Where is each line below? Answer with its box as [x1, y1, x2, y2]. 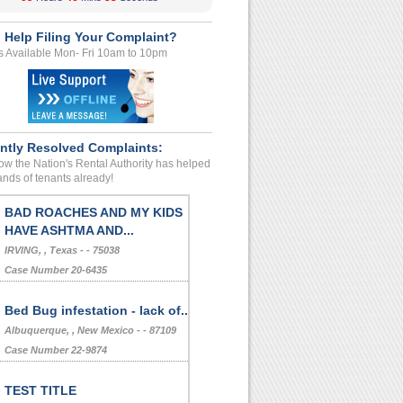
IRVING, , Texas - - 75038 [4, 245, 120, 255]
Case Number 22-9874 [4, 345, 107, 355]
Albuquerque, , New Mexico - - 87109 [4, 325, 176, 336]
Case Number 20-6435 [4, 264, 107, 275]
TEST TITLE [4, 383, 76, 398]
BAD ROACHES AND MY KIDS [4, 205, 183, 219]
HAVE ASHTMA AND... [4, 223, 134, 237]
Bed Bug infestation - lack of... [4, 303, 192, 318]
